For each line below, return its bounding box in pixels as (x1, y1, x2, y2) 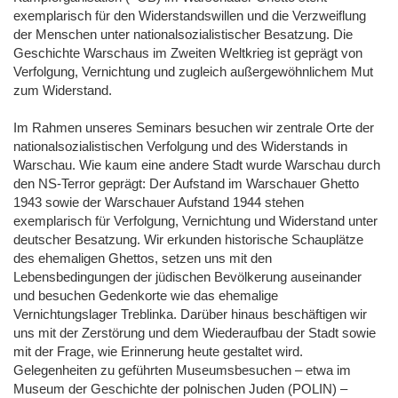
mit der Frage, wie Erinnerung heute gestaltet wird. (13, 343, 303, 359)
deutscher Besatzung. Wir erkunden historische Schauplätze (13, 231, 363, 247)
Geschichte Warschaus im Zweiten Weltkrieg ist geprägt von (13, 44, 362, 60)
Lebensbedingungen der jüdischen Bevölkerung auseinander (13, 268, 362, 284)
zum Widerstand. (13, 82, 112, 98)
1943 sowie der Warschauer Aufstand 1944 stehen (13, 194, 304, 210)
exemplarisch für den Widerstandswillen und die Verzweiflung (13, 7, 366, 23)
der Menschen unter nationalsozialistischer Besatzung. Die (13, 26, 353, 42)
